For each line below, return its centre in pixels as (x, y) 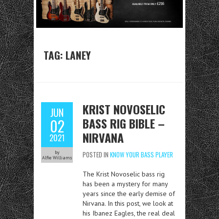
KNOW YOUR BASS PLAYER (142, 155)
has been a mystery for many (125, 184)
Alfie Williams (57, 158)
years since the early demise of (129, 194)
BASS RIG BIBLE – (124, 123)
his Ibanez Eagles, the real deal (129, 213)
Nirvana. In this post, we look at (128, 204)
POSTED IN (96, 155)
